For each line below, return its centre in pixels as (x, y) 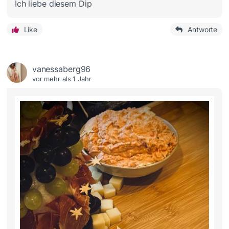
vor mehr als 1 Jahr (62, 78)
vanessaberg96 (61, 69)
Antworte (203, 29)
